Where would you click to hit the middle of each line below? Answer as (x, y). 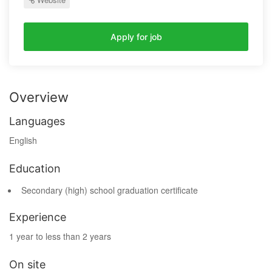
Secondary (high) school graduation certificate (110, 190)
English (23, 141)
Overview (39, 97)
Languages (37, 121)
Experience (38, 217)
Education (35, 169)
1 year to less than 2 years (60, 236)
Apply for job (136, 37)
